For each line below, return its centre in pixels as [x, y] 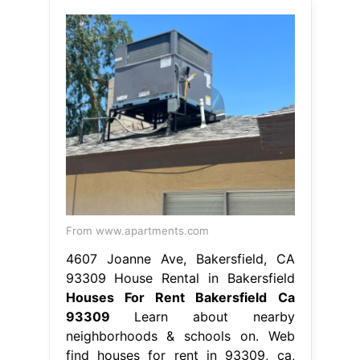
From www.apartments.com [137, 231]
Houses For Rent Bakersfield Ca [180, 298]
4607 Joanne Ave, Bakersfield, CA [180, 259]
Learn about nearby [202, 317]
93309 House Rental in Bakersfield [180, 278]
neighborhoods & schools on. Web [180, 336]
